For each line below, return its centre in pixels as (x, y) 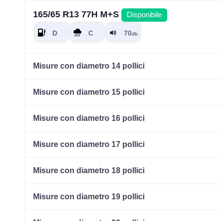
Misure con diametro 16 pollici (89, 118)
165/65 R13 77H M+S (77, 15)
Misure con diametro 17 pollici (89, 145)
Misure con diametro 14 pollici (89, 66)
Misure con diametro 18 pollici (89, 171)
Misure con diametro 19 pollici (89, 197)
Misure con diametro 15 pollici (89, 92)
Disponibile (145, 15)
